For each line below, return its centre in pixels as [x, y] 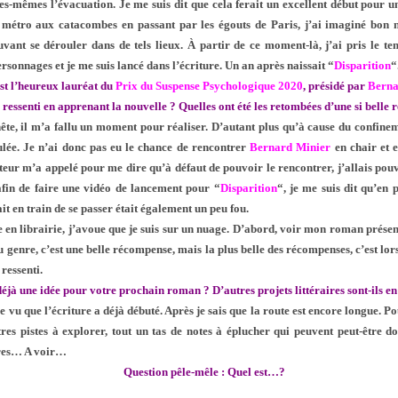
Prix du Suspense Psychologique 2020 [209, 86]
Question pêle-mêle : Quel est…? [204, 372]
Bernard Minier [291, 147]
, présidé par [335, 86]
